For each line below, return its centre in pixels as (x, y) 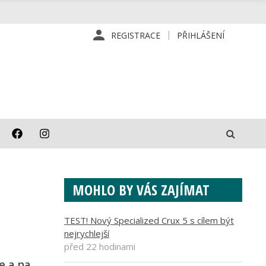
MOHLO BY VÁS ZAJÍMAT (141, 190)
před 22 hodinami (100, 246)
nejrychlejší (87, 233)
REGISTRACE (136, 35)
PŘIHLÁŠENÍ (201, 35)
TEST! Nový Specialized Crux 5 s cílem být (149, 220)
